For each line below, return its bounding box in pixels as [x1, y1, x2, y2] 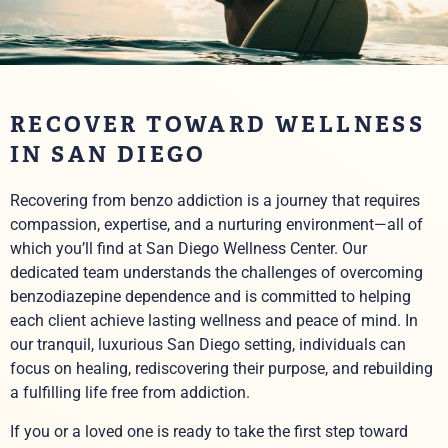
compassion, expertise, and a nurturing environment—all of [10, 215, 423, 235]
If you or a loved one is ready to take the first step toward [10, 421, 408, 441]
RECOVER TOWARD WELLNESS [10, 110, 426, 139]
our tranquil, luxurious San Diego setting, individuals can [10, 335, 406, 355]
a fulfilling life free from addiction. [10, 383, 250, 403]
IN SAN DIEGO [10, 140, 207, 169]
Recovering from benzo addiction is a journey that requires [10, 191, 420, 211]
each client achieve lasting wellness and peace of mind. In [10, 311, 418, 331]
